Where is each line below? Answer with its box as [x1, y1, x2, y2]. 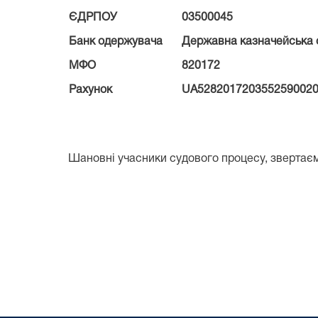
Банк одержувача [69, 36, 163, 47]
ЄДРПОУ [69, 12, 117, 23]
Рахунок [69, 84, 112, 95]
